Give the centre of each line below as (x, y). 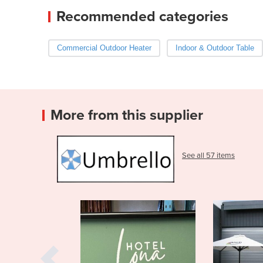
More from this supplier (127, 115)
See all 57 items (208, 156)
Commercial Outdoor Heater (104, 48)
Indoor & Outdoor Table (215, 48)
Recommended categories (142, 16)
